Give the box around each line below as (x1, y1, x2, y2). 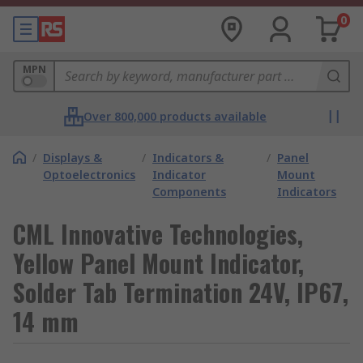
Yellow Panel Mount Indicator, (13, 245, 304, 281)
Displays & (43, 150, 102, 165)
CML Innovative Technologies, (13, 216, 303, 252)
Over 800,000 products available (83, 109, 267, 124)
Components (152, 184, 226, 199)
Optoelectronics (43, 167, 135, 182)
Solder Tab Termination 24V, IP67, (13, 274, 348, 310)
